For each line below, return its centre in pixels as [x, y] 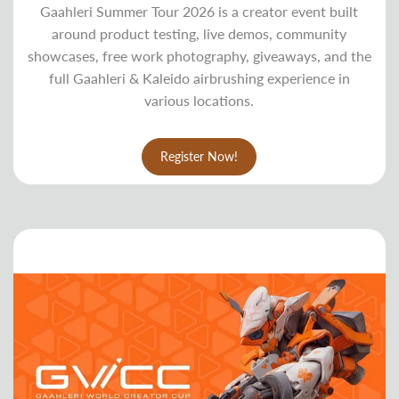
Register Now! [199, 156]
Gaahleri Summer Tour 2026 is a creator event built [199, 11]
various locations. [199, 100]
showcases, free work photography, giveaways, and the [199, 55]
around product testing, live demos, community [199, 33]
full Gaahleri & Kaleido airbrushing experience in [199, 77]
